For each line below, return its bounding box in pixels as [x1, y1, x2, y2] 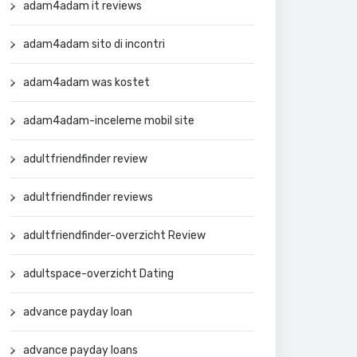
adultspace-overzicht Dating [23, 266, 174, 280]
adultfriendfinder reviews [23, 190, 153, 204]
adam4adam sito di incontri [23, 37, 165, 51]
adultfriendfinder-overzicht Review [23, 228, 206, 242]
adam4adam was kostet [23, 75, 150, 89]
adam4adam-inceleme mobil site [23, 113, 194, 127]
